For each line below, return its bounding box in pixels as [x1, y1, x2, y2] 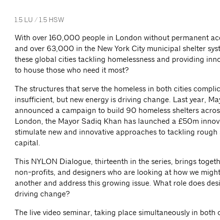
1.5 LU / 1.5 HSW [15, 15, 64, 25]
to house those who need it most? [15, 65, 129, 75]
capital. [15, 138, 40, 148]
